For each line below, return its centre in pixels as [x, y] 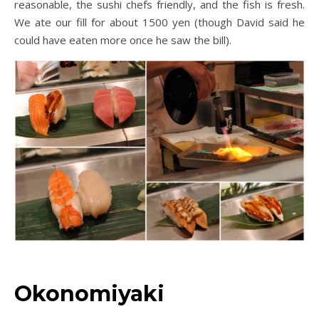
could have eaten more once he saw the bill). [123, 40]
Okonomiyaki [89, 293]
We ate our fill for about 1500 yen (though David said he [159, 22]
